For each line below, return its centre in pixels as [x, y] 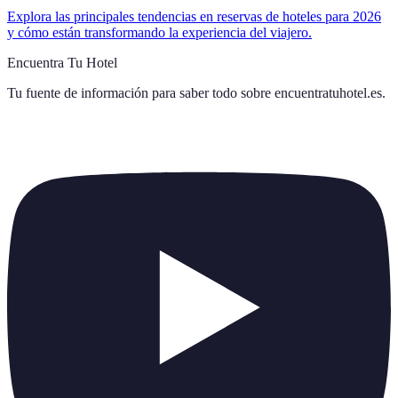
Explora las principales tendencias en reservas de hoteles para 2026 [194, 17]
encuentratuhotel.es [328, 93]
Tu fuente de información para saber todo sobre [139, 93]
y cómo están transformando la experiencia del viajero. [159, 33]
